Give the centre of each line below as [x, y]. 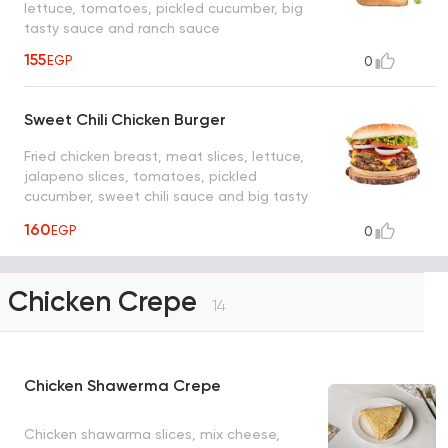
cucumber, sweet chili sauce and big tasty [166, 196]
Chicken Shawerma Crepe [122, 386]
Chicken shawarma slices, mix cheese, [152, 433]
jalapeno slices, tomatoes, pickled [140, 176]
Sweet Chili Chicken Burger [125, 120]
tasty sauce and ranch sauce [122, 27]
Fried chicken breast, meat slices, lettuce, [164, 156]
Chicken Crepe [106, 302]
